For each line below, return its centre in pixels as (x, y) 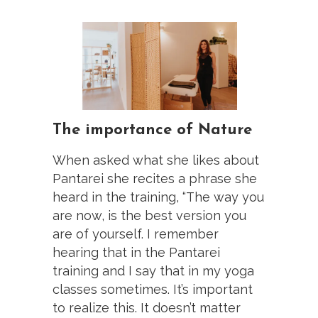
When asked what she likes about (156, 160)
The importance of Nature (152, 130)
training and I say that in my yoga (153, 270)
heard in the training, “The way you (158, 197)
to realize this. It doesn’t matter (147, 307)
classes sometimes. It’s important (153, 289)
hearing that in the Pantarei (136, 252)
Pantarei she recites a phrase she (155, 178)
